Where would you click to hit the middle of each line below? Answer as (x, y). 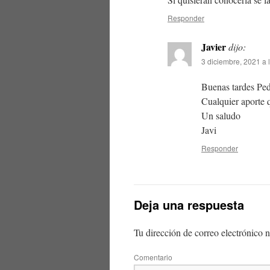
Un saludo (221, 115)
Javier (214, 47)
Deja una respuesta (189, 205)
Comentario (153, 257)
